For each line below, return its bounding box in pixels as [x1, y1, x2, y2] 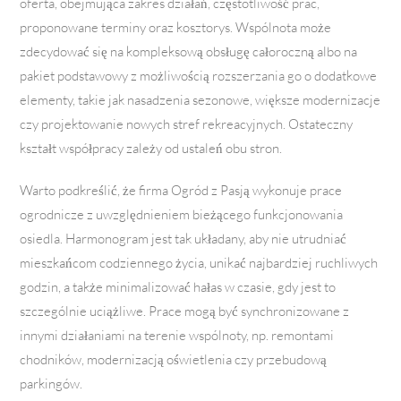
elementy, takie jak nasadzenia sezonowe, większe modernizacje [20, 91, 381, 109]
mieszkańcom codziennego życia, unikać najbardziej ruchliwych [20, 254, 379, 272]
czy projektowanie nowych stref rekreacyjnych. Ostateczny [20, 115, 354, 133]
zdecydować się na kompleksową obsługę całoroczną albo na [20, 43, 358, 61]
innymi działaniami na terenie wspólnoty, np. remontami [20, 327, 335, 345]
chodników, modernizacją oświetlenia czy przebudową [20, 351, 328, 369]
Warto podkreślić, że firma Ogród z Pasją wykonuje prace [20, 182, 343, 200]
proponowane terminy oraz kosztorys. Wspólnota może [20, 19, 332, 37]
